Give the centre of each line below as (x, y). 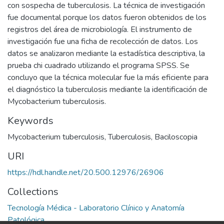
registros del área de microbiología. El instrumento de (100, 29)
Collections (33, 192)
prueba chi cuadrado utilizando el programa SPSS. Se (98, 65)
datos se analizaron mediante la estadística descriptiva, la (106, 53)
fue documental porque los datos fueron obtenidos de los (107, 17)
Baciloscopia (176, 137)
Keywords (30, 121)
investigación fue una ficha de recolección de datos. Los (103, 41)
